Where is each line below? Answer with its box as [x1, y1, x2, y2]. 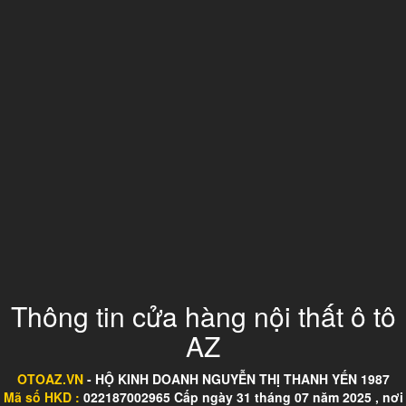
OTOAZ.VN [16, 369, 83, 388]
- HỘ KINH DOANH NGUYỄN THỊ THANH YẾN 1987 [82, 369, 390, 388]
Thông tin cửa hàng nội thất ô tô [10, 295, 396, 335]
